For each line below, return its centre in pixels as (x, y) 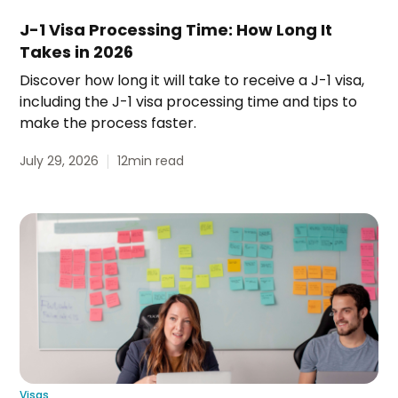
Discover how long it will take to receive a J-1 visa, (192, 81)
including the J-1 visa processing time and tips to (189, 102)
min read (156, 161)
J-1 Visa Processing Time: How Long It (176, 30)
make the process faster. (108, 123)
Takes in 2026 (77, 52)
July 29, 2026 (60, 161)
